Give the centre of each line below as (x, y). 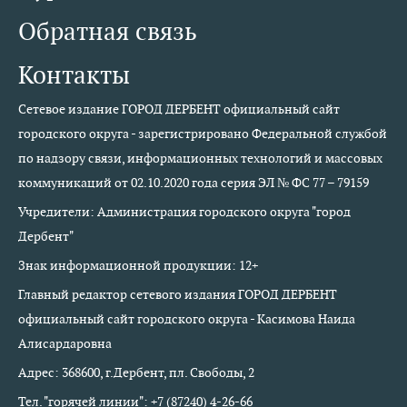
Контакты (74, 75)
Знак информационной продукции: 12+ (138, 265)
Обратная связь (108, 31)
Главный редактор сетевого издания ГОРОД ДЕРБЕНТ (178, 294)
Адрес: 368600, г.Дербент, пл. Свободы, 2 (136, 372)
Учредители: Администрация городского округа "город (184, 212)
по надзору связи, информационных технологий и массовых (200, 158)
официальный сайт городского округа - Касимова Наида (187, 319)
